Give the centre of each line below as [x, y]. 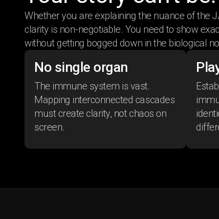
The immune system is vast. [92, 86]
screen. [49, 127]
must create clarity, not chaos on [100, 113]
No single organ [81, 67]
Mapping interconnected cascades [105, 100]
